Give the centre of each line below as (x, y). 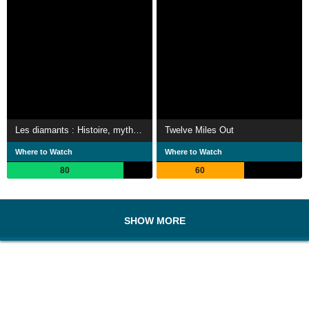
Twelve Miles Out (199, 130)
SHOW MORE (154, 220)
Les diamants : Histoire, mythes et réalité (138, 130)
